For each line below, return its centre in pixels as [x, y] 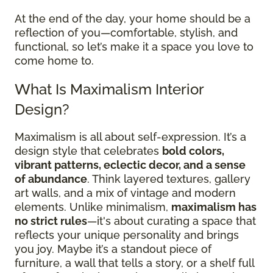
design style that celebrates [88, 151]
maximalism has [214, 207]
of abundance [51, 179]
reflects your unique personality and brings [127, 235]
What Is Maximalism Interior [109, 89]
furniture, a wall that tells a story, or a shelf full [134, 263]
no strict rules [51, 221]
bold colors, [193, 151]
